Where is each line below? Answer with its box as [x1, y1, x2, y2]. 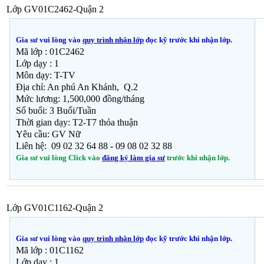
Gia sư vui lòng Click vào [16, 153, 102, 163]
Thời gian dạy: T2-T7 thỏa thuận [16, 117, 138, 128]
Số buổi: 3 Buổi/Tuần [16, 105, 96, 116]
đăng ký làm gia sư [102, 153, 165, 163]
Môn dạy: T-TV [16, 70, 75, 81]
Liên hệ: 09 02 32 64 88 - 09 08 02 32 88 [16, 141, 172, 151]
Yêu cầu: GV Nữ [16, 129, 81, 140]
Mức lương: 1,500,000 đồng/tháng [16, 94, 144, 104]
